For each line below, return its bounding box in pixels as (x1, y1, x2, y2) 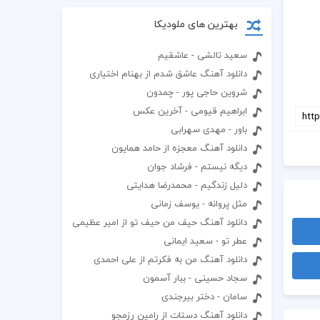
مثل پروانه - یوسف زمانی (151, 196, 248, 211)
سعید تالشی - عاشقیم (158, 47, 248, 63)
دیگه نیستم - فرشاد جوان (147, 159, 248, 174)
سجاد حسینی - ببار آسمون (143, 270, 248, 286)
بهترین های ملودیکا (153, 15, 238, 33)
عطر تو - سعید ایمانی (164, 233, 248, 249)
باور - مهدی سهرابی (171, 121, 248, 137)
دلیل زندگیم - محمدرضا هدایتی (126, 177, 248, 193)
